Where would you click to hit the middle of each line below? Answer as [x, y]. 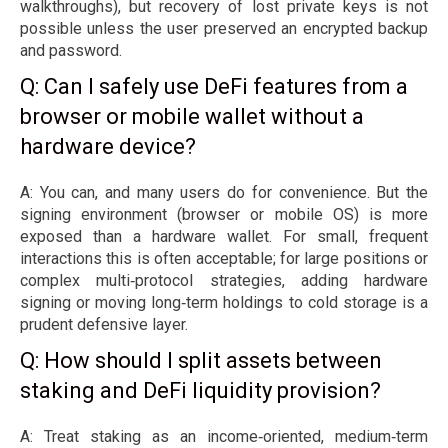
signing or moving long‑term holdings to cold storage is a [224, 303]
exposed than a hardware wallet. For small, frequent [224, 237]
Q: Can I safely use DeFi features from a [214, 87]
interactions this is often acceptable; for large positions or [224, 259]
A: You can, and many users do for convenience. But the [224, 193]
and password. [71, 51]
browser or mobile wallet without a [192, 117]
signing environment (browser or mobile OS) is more [224, 215]
